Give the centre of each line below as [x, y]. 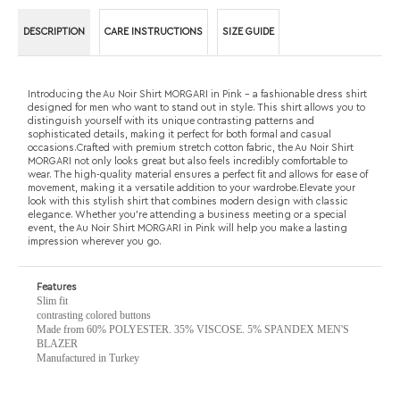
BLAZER [57, 229]
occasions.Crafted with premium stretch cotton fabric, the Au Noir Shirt [191, 33]
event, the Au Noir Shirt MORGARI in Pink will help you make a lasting [187, 114]
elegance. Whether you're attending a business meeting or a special [187, 100]
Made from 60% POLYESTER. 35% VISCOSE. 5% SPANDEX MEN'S [193, 215]
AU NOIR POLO [157, 379]
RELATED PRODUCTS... [118, 319]
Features [57, 173]
